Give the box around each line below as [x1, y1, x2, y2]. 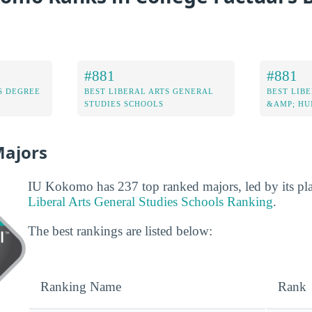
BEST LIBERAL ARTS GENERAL [84, 86, 214, 95]
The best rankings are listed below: [28, 223, 212, 238]
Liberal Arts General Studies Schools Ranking [28, 194, 273, 210]
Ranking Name [40, 279, 121, 294]
